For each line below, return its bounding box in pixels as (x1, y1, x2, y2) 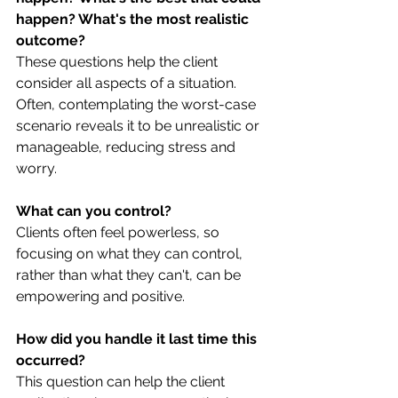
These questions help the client (16, 52, 221, 70)
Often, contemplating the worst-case (16, 95, 259, 113)
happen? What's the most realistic (16, 10, 252, 28)
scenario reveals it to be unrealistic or (16, 116, 263, 134)
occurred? (16, 351, 85, 369)
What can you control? (16, 202, 171, 219)
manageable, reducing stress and (16, 138, 239, 155)
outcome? (16, 31, 85, 49)
